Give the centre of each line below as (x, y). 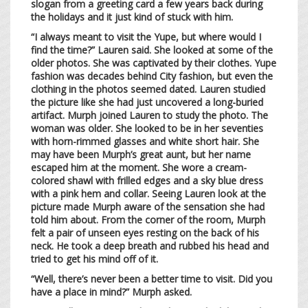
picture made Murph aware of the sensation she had (148, 206)
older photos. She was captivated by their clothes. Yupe (154, 63)
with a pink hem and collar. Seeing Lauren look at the (148, 193)
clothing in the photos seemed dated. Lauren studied (148, 89)
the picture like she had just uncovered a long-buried (147, 102)
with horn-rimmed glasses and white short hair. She (145, 141)
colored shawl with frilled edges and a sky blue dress (147, 180)
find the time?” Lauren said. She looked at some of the (152, 49)
